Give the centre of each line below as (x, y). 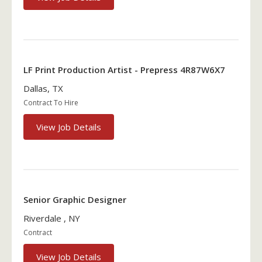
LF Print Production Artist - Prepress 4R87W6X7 (124, 70)
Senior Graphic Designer (75, 200)
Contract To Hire (51, 103)
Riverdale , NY (52, 218)
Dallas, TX (43, 89)
